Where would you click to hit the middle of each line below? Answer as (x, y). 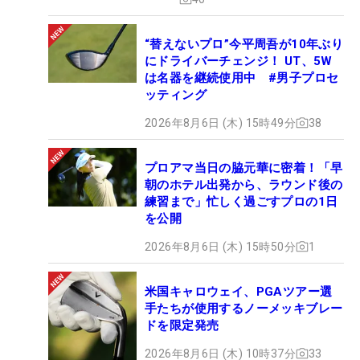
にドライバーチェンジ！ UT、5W (239, 61)
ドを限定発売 (182, 325)
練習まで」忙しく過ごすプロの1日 (241, 201)
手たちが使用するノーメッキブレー (244, 308)
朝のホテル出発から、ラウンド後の (244, 184)
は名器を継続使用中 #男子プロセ (242, 78)
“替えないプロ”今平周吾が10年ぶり (244, 44)
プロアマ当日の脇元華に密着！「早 (244, 168)
